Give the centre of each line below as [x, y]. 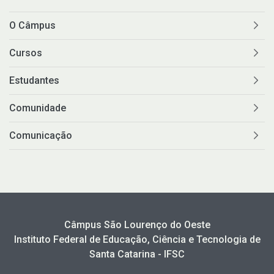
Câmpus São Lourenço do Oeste [137, 224]
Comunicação [41, 135]
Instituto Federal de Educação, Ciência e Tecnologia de [137, 239]
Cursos [26, 53]
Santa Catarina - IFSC [137, 254]
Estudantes [34, 80]
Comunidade [38, 108]
